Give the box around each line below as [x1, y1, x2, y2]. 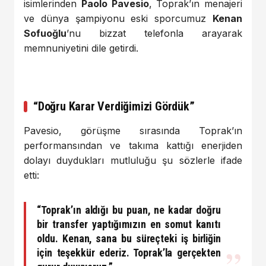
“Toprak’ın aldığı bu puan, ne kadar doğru [37, 203, 221, 216]
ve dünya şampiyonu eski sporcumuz [24, 12, 213, 24]
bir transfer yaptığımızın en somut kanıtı [37, 217, 221, 230]
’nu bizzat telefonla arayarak [66, 27, 242, 39]
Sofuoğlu [24, 27, 66, 39]
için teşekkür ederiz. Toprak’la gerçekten [37, 246, 221, 259]
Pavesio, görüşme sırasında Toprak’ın [24, 124, 242, 137]
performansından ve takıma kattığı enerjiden [24, 139, 242, 151]
